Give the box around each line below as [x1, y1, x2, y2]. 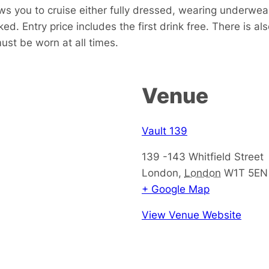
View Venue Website [142, 208, 241, 221]
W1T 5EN [224, 166, 268, 179]
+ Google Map [142, 182, 210, 195]
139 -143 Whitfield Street [142, 150, 264, 163]
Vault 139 [142, 124, 187, 137]
